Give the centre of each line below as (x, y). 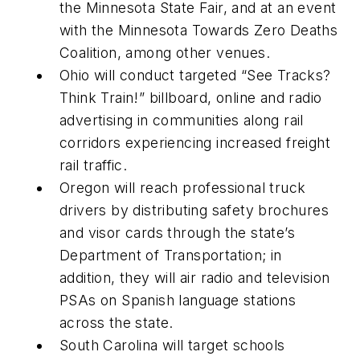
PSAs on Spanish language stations (178, 300)
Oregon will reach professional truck (183, 187)
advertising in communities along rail (182, 120)
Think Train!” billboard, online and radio (191, 97)
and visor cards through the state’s (177, 232)
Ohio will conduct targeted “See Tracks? (195, 75)
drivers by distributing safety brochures (194, 210)
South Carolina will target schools (172, 345)
